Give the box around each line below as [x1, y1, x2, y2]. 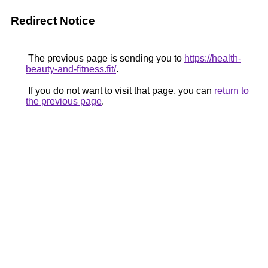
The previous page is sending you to [26, 53, 184, 63]
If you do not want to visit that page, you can [26, 86, 214, 96]
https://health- [184, 53, 241, 63]
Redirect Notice [11, 14, 95, 27]
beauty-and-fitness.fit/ [26, 64, 116, 74]
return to [214, 86, 249, 96]
